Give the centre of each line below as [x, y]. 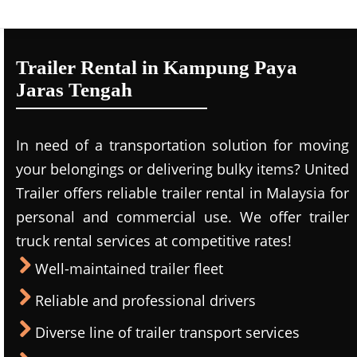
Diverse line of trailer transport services [167, 332]
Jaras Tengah [74, 90]
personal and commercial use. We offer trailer [182, 217]
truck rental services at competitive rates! [154, 241]
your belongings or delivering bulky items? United [182, 169]
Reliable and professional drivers [145, 300]
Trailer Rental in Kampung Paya [157, 67]
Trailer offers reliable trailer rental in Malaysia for [182, 193]
